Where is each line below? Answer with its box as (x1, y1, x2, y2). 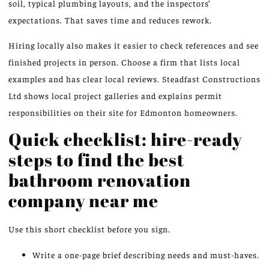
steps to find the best (8, 148, 184, 172)
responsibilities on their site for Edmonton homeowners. (8, 106, 238, 118)
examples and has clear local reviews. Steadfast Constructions (8, 73, 261, 84)
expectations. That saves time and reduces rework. (8, 14, 212, 25)
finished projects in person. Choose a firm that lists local (8, 56, 240, 67)
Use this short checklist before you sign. (8, 223, 171, 235)
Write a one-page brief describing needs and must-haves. (32, 249, 259, 260)
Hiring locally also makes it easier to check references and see (8, 39, 259, 50)
